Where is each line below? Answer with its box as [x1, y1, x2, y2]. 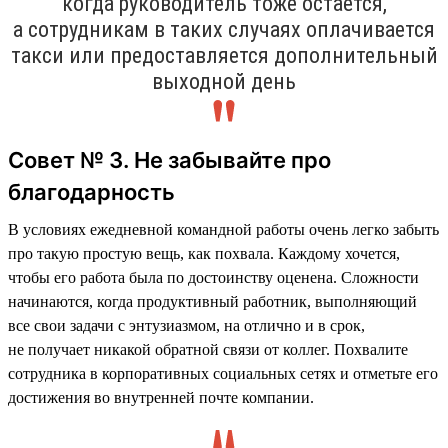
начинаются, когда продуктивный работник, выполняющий [8, 292, 417, 310]
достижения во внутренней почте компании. [8, 388, 314, 406]
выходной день [152, 68, 296, 94]
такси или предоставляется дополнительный [10, 42, 438, 68]
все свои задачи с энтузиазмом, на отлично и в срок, [8, 316, 365, 334]
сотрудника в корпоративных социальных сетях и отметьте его [8, 364, 438, 382]
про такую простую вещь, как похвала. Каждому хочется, [8, 244, 400, 262]
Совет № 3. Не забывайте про [8, 146, 331, 173]
